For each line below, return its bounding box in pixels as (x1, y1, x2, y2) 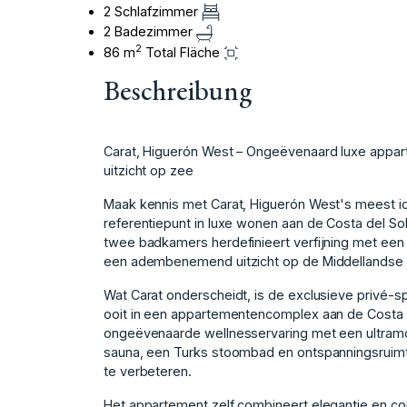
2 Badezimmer (104, 24, 196, 40)
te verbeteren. (104, 362, 192, 379)
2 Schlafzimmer (104, 3, 202, 19)
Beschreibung (104, 72, 252, 108)
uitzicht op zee (104, 162, 194, 178)
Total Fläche (142, 44, 223, 60)
